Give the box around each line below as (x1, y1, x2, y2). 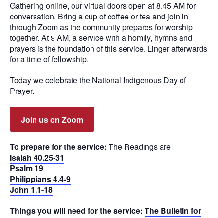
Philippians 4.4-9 (10, 173, 71, 185)
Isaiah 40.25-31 (10, 152, 64, 163)
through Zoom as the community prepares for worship (10, 21, 193, 33)
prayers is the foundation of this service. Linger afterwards (10, 43, 207, 54)
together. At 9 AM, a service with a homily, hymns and (10, 32, 192, 44)
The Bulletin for (145, 205, 201, 217)
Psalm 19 (10, 163, 43, 174)
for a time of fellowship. (10, 54, 89, 65)
